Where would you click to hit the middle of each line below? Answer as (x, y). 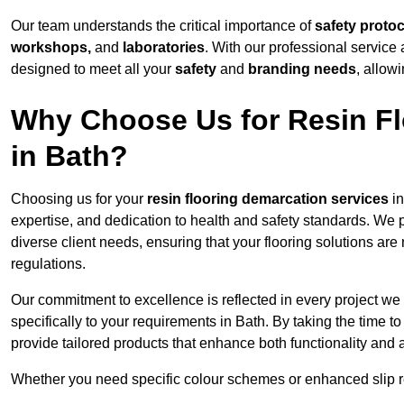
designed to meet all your (93, 69)
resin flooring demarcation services (268, 199)
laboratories (164, 48)
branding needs (302, 69)
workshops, (51, 48)
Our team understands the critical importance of (163, 26)
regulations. (48, 264)
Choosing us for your (79, 199)
